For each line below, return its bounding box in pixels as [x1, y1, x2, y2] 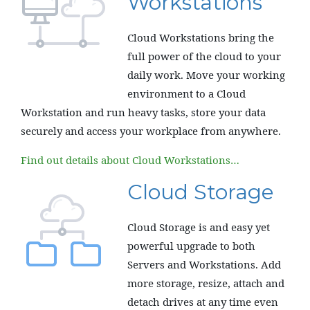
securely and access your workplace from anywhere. [21, 124, 281, 138]
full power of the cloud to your [127, 49, 281, 63]
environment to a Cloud [127, 86, 246, 100]
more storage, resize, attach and [127, 276, 284, 290]
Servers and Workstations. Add [127, 257, 281, 271]
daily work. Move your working [127, 68, 285, 82]
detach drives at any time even [127, 295, 278, 309]
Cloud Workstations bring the [127, 30, 274, 44]
